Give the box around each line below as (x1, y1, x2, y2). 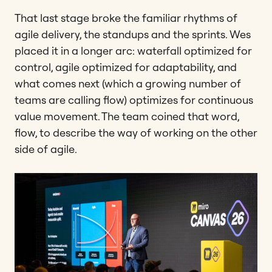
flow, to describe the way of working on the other (15, 125, 257, 140)
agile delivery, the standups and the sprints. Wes (15, 27, 251, 41)
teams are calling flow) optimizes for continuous (15, 92, 253, 107)
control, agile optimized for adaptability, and (15, 59, 237, 74)
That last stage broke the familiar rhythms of (15, 10, 237, 25)
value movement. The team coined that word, (15, 109, 239, 123)
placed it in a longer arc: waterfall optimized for (15, 43, 252, 58)
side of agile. (15, 141, 77, 156)
